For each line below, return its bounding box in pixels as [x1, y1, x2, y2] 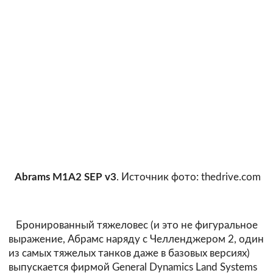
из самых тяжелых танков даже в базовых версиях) [9, 248, 250, 259]
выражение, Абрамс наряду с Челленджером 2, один [9, 234, 264, 245]
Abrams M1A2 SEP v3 [15, 171, 116, 182]
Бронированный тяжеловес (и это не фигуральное [9, 220, 258, 231]
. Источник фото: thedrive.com [116, 171, 261, 182]
